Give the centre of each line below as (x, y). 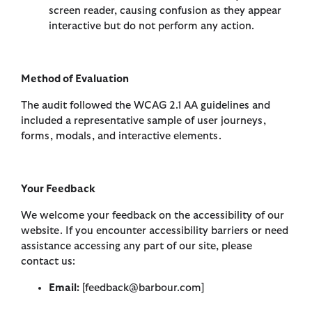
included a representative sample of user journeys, (143, 120)
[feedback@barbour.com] (142, 288)
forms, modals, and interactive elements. (121, 136)
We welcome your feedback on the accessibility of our (153, 215)
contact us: (48, 261)
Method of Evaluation (75, 79)
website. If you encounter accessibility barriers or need (155, 231)
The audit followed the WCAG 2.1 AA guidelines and (146, 105)
